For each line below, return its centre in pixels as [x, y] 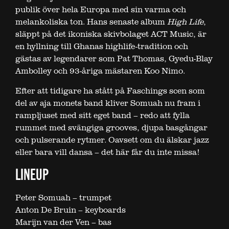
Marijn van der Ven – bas [63, 222]
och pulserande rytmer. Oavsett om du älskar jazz [112, 140]
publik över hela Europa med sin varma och [101, 9]
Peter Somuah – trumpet [63, 198]
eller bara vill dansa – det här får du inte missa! [107, 152]
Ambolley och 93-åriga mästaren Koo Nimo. [100, 71]
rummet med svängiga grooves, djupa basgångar [111, 128]
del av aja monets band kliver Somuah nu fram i [108, 103]
